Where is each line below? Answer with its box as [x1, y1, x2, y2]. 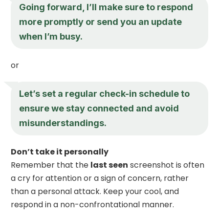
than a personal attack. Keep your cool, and [11, 185, 179, 197]
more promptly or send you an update [19, 16, 182, 27]
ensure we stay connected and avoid [19, 103, 179, 113]
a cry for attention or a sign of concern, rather [11, 172, 189, 184]
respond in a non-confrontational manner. [11, 198, 175, 210]
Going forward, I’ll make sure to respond [19, 1, 194, 12]
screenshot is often [128, 159, 205, 171]
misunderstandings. [19, 117, 107, 128]
